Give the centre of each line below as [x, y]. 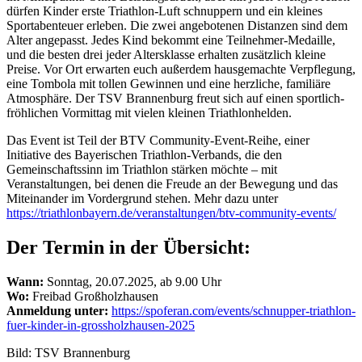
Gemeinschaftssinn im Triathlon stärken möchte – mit [142, 170]
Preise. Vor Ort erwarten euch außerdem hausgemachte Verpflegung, [181, 69]
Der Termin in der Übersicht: [128, 248]
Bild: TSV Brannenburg [68, 353]
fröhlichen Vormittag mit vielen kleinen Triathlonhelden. [149, 113]
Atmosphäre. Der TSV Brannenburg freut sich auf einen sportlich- [175, 99]
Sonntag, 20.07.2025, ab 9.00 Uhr [133, 282]
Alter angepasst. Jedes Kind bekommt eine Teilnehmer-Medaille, [171, 40]
